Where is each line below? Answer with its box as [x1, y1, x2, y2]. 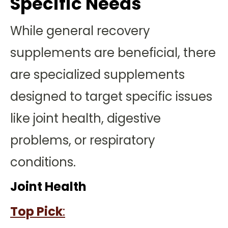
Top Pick [10, 203, 63, 220]
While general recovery [10, 22, 150, 39]
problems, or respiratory [10, 132, 155, 149]
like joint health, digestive [10, 110, 161, 127]
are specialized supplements [10, 66, 185, 83]
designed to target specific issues [10, 88, 212, 105]
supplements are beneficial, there [10, 44, 216, 61]
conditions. [10, 154, 76, 170]
